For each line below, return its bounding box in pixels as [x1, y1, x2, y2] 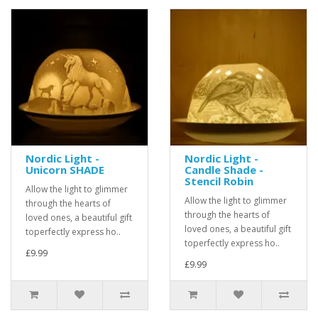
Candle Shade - [185, 163, 263, 177]
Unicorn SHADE [26, 163, 104, 177]
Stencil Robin [185, 174, 253, 189]
